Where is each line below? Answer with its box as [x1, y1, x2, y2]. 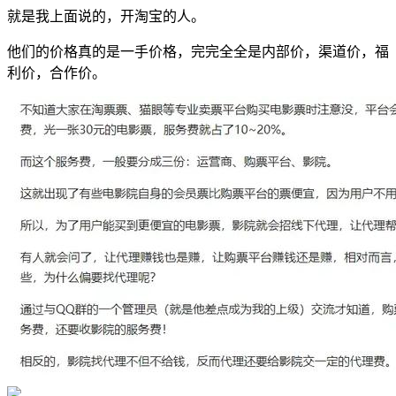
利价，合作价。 [7, 65, 106, 80]
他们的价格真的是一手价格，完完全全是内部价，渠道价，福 [7, 43, 389, 59]
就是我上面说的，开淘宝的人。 [7, 8, 205, 24]
